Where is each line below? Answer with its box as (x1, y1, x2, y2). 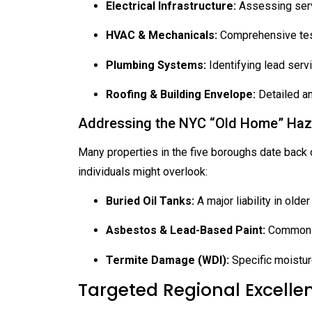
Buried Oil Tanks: (106, 194, 194, 208)
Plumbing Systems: (106, 58, 206, 72)
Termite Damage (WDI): (106, 253, 229, 267)
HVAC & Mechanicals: (106, 29, 217, 42)
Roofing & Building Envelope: (106, 88, 256, 102)
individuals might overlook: (78, 164, 208, 178)
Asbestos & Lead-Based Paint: (106, 224, 265, 237)
